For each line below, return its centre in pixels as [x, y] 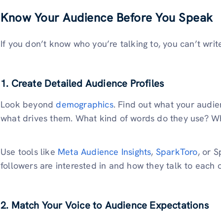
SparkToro [177, 151]
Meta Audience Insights [105, 151]
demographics [85, 105]
